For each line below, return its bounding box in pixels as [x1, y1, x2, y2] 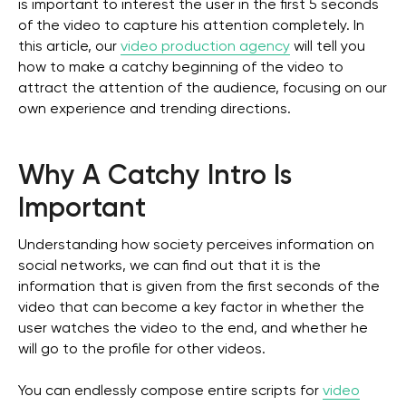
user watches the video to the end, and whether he [18, 322, 368, 336]
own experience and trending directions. [18, 102, 291, 117]
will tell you [290, 40, 365, 54]
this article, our [18, 40, 121, 54]
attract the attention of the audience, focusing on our [18, 82, 387, 96]
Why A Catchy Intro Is [18, 163, 292, 190]
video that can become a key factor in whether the [18, 301, 364, 315]
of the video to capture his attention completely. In [18, 19, 364, 34]
